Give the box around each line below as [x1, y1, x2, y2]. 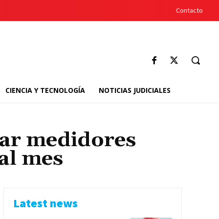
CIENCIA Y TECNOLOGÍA [5, 86, 85, 95]
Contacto [176, 6, 203, 15]
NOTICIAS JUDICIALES [98, 86, 171, 95]
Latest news [13, 196, 78, 211]
